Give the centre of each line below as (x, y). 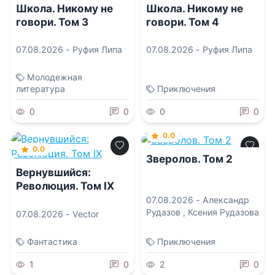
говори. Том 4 (182, 21)
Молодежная (54, 77)
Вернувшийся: (53, 172)
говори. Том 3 (52, 21)
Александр (226, 200)
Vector (85, 214)
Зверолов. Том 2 (189, 159)
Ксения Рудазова (223, 212)
